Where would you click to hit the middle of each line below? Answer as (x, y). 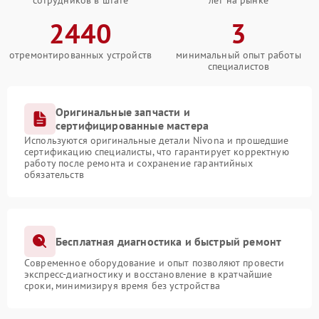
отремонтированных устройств (80, 55)
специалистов (239, 66)
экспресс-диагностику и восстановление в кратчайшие (148, 274)
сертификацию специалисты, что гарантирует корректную (157, 152)
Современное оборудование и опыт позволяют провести (155, 263)
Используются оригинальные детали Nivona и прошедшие (157, 140)
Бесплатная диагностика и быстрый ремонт (169, 241)
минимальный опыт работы (239, 55)
